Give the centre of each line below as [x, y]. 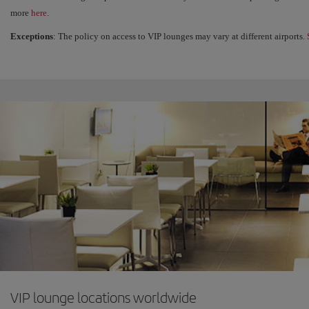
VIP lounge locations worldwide [103, 297]
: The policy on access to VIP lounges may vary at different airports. [180, 37]
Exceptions [32, 37]
